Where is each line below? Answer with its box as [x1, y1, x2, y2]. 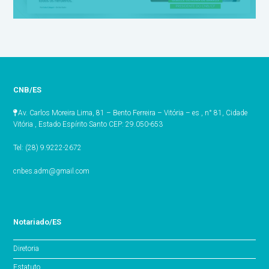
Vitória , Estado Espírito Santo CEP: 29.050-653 [13, 119, 163, 128]
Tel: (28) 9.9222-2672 [13, 143, 82, 152]
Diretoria [13, 244, 40, 253]
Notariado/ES [13, 217, 62, 226]
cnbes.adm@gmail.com [13, 166, 90, 175]
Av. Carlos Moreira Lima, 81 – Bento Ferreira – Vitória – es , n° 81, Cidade [18, 108, 248, 117]
